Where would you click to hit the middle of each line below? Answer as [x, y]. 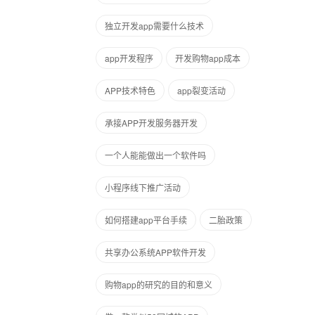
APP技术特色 [130, 90]
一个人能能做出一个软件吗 [155, 155]
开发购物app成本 [208, 58]
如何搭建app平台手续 [146, 220]
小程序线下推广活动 [143, 187]
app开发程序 [129, 58]
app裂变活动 [201, 90]
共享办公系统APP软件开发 [155, 252]
